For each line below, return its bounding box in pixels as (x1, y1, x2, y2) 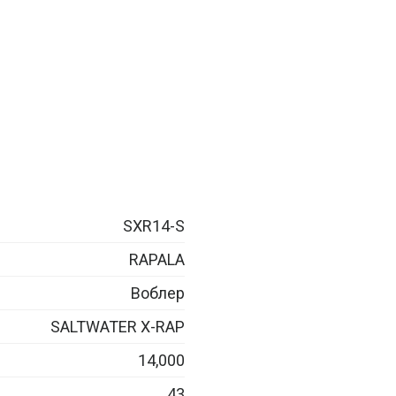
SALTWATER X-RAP (50, 316, 185, 336)
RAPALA (129, 249, 185, 269)
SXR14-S (123, 216, 185, 235)
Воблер (131, 283, 185, 302)
